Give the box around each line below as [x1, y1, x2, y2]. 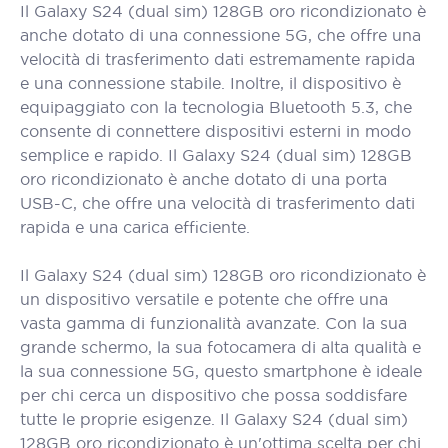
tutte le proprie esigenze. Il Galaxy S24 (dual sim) [20, 409, 408, 429]
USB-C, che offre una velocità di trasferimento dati [20, 193, 415, 213]
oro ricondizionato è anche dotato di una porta [20, 169, 387, 189]
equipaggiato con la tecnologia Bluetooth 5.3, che [20, 97, 412, 117]
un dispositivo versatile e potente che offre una [20, 289, 388, 309]
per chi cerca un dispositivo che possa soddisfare [20, 385, 407, 405]
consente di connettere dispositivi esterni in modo [20, 121, 411, 141]
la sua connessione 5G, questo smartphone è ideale [20, 361, 422, 381]
